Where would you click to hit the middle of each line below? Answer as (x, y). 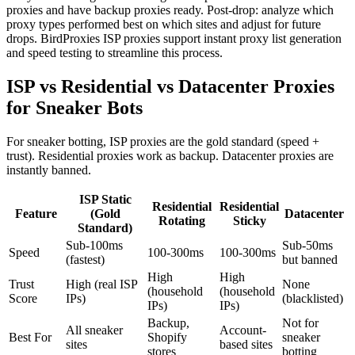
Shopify (167, 338)
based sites (246, 345)
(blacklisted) (313, 299)
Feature (36, 214)
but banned (310, 260)
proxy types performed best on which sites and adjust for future (164, 25)
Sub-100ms (94, 246)
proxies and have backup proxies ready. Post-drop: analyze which (170, 10)
